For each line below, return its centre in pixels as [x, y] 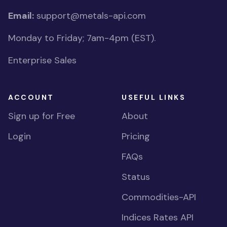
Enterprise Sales [42, 60]
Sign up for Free [42, 116]
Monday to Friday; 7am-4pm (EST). [82, 38]
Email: [21, 16]
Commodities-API [159, 197]
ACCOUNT [31, 97]
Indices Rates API [158, 217]
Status [136, 177]
